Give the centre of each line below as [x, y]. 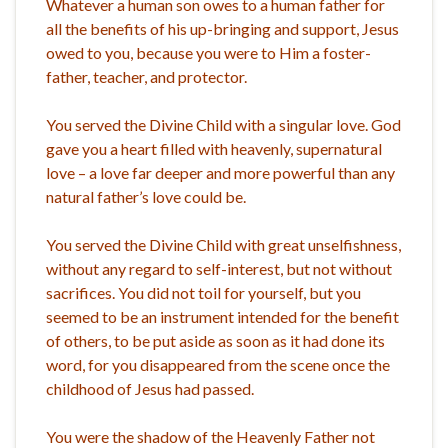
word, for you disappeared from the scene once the [218, 364]
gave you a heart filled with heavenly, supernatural [214, 148]
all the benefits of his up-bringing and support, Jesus [222, 28]
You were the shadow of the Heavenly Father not [210, 436]
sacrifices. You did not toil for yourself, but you [203, 292]
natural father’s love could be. [146, 196]
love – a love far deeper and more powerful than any [220, 172]
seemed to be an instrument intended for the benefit [222, 316]
